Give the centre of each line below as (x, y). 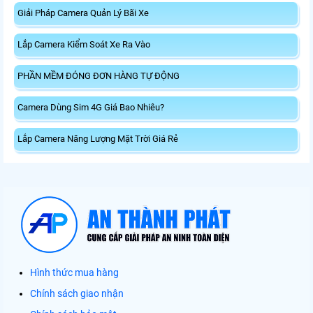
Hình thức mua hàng (74, 273)
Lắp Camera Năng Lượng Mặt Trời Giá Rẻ (98, 139)
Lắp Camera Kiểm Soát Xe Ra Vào (84, 45)
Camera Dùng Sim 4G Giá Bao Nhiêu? (91, 108)
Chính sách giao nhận (77, 294)
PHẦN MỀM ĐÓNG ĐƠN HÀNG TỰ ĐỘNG (99, 76)
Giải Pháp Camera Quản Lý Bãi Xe (83, 13)
